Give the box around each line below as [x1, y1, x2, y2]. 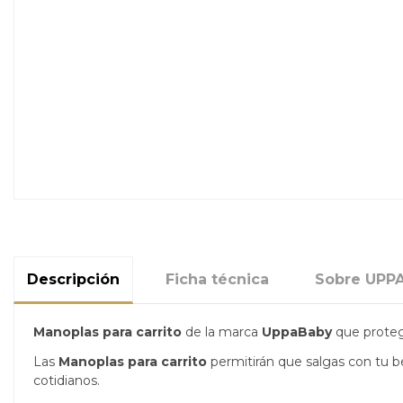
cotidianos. [33, 372, 103, 389]
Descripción [27, 271, 120, 289]
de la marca [185, 324, 262, 341]
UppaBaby [262, 324, 336, 341]
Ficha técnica [166, 271, 269, 289]
